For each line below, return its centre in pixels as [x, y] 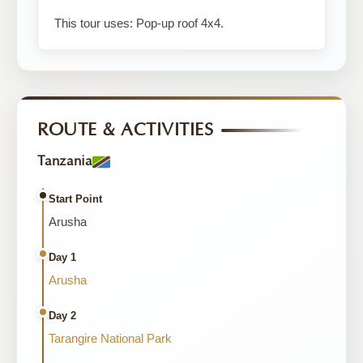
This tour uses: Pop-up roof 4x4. [139, 23]
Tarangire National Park [110, 338]
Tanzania [65, 161]
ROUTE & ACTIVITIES [125, 130]
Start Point [75, 199]
